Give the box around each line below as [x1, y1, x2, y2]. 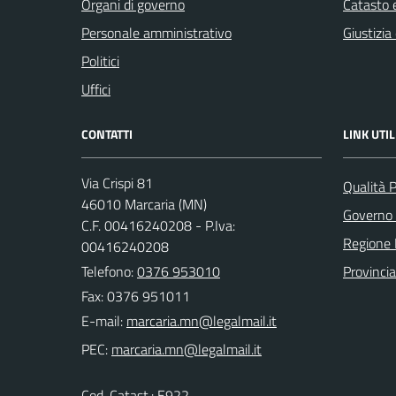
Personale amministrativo [81, 22, 232, 43]
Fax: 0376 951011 [81, 286, 190, 307]
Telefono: [81, 261, 137, 282]
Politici [81, 50, 119, 72]
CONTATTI [81, 125, 133, 143]
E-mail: [81, 310, 123, 331]
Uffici [81, 79, 110, 100]
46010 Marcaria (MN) [81, 194, 207, 215]
